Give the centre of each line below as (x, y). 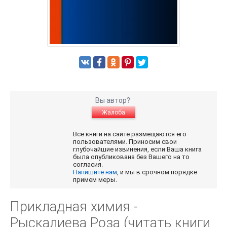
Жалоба (113, 112)
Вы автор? (113, 100)
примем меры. (95, 179)
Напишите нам (95, 172)
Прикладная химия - (74, 206)
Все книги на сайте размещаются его (130, 134)
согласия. (89, 164)
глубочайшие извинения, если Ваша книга (138, 149)
